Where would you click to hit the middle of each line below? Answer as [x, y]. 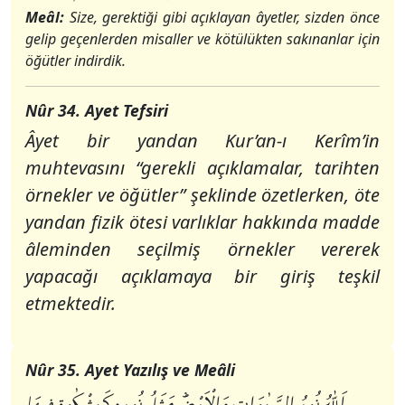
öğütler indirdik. [75, 61]
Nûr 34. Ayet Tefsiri [97, 110]
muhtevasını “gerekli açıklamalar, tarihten [202, 168]
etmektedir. [71, 303]
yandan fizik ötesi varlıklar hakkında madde [202, 222]
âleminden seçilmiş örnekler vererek [202, 249]
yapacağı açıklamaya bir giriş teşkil [202, 276]
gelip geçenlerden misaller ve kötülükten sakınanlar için [202, 39]
